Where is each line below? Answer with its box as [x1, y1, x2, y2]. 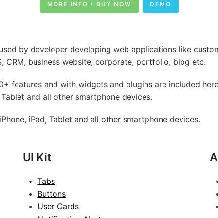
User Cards [37, 201, 79, 211]
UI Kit [23, 151, 52, 163]
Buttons [37, 189, 66, 199]
